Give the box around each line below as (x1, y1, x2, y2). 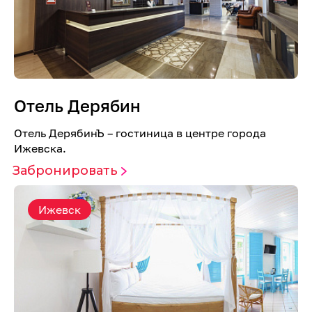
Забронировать (12, 163, 118, 178)
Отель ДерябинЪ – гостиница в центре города (14, 126, 266, 140)
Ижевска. (14, 141, 66, 155)
